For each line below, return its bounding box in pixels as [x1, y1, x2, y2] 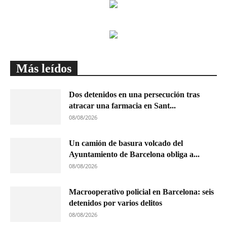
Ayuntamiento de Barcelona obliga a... [69, 150, 200, 159]
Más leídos [16, 62, 71, 75]
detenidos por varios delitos [69, 199, 162, 207]
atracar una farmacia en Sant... [69, 101, 176, 110]
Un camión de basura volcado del [69, 139, 183, 147]
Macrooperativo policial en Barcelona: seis [69, 187, 214, 196]
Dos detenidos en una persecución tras [69, 90, 200, 99]
